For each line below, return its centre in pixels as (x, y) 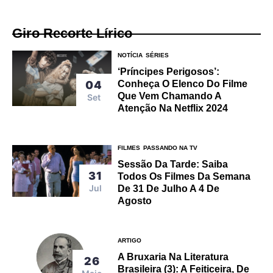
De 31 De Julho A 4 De (169, 188)
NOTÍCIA (130, 55)
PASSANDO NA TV (171, 147)
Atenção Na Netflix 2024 (173, 108)
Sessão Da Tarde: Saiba (173, 164)
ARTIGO (130, 240)
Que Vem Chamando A (170, 96)
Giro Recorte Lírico (72, 33)
